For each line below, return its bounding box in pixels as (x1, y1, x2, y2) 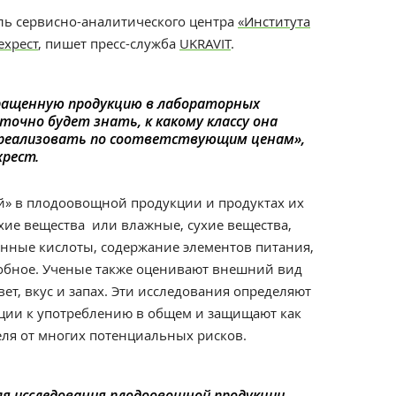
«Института (238, 12, 310, 30)
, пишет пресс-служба (38, 34, 179, 52)
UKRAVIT (179, 34, 231, 52)
